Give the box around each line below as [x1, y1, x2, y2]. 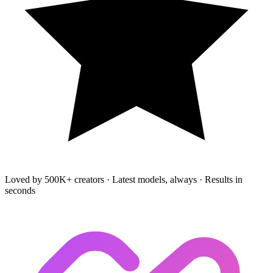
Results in [205, 174, 243, 185]
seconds [5, 185, 35, 196]
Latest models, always [112, 174, 197, 185]
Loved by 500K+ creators [5, 174, 104, 185]
